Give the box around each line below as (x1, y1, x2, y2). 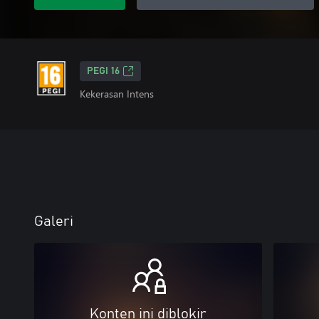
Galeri (34, 214, 73, 229)
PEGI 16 (87, 66, 120, 76)
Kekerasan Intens (80, 87, 154, 100)
